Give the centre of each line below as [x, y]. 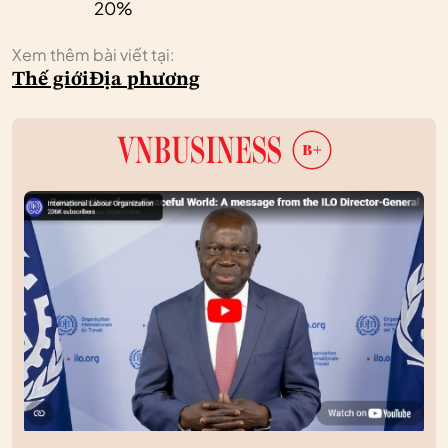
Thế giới [50, 80]
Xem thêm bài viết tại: [93, 55]
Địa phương [144, 80]
